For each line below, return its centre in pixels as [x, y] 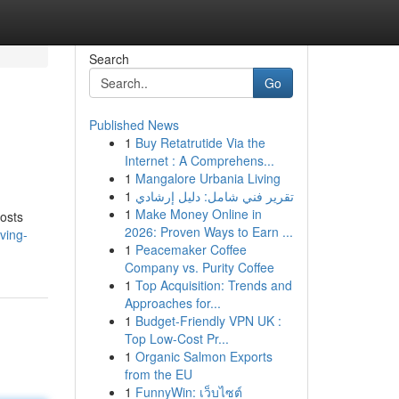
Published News [134, 125]
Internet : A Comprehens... [199, 160]
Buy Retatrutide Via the [200, 142]
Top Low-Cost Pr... [176, 338]
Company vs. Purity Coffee [199, 267]
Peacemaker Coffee [191, 249]
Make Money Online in [198, 214]
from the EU [158, 374]
